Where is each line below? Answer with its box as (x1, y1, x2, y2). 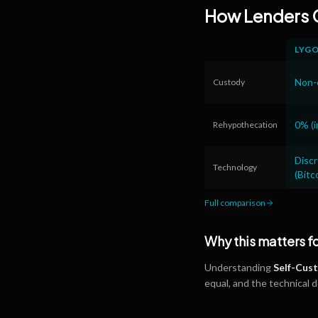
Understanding (204, 261, 273, 273)
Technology (213, 162, 257, 172)
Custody (213, 77, 245, 87)
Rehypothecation (213, 119, 278, 130)
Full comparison (204, 197, 265, 208)
